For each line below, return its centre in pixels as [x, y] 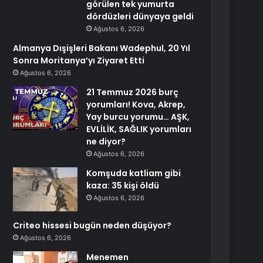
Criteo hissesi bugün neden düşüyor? [92, 225]
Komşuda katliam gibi [134, 173]
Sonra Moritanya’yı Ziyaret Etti [79, 60]
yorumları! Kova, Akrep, [136, 104]
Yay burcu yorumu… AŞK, [138, 117]
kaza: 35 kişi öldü [123, 186]
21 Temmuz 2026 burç [133, 92]
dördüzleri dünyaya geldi [140, 16]
